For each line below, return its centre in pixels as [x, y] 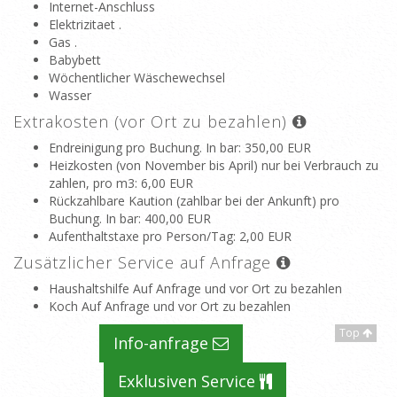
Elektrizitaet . [85, 24]
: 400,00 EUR [175, 218]
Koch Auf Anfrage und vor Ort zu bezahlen [170, 306]
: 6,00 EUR [164, 183]
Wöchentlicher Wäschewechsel [137, 78]
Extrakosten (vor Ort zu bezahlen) [153, 121]
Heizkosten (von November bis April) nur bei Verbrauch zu [214, 165]
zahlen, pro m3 [92, 183]
